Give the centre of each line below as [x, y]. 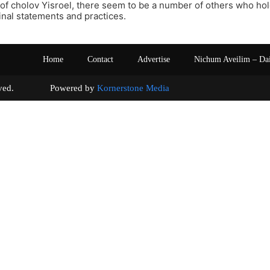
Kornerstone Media [133, 88]
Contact [100, 59]
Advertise [154, 59]
